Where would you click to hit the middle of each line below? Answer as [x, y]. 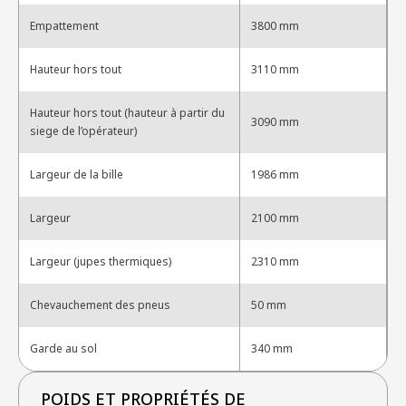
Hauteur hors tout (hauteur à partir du [127, 113]
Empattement [64, 26]
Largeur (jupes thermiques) [101, 262]
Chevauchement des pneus [100, 305]
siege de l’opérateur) [83, 131]
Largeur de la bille [77, 175]
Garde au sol [63, 349]
